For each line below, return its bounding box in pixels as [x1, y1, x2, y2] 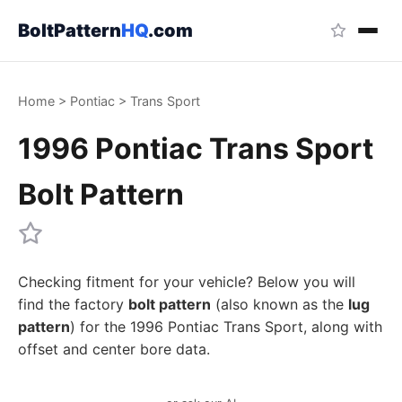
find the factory [18, 295, 128, 313]
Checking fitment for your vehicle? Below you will [18, 273, 355, 291]
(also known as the [211, 295, 348, 313]
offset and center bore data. [18, 340, 210, 358]
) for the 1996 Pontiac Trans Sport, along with [70, 318, 382, 336]
